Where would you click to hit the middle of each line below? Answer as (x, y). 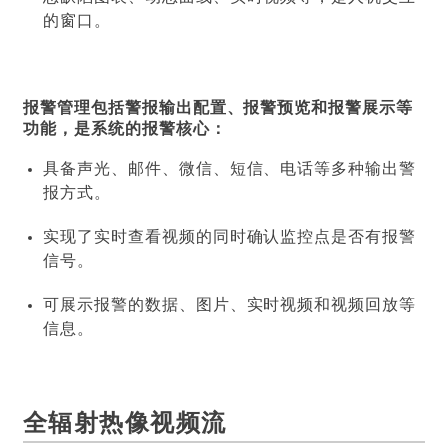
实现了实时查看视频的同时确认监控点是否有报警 (230, 238)
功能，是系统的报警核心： (125, 130)
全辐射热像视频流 (125, 425)
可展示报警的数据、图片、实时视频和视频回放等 (230, 306)
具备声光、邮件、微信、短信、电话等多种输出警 (230, 170)
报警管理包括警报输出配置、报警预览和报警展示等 (218, 109)
